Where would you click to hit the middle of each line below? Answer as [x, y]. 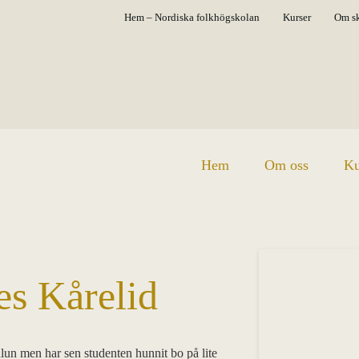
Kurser [297, 17]
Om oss [286, 165]
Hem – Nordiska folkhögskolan [192, 17]
